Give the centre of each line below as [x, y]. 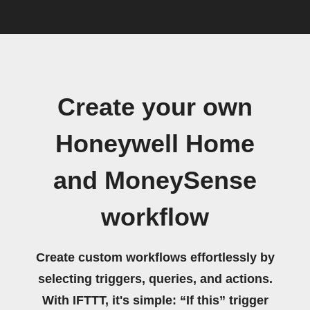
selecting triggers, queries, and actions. [155, 279]
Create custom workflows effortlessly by [155, 257]
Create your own [155, 107]
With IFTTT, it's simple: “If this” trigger [155, 300]
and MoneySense [155, 181]
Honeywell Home [155, 144]
